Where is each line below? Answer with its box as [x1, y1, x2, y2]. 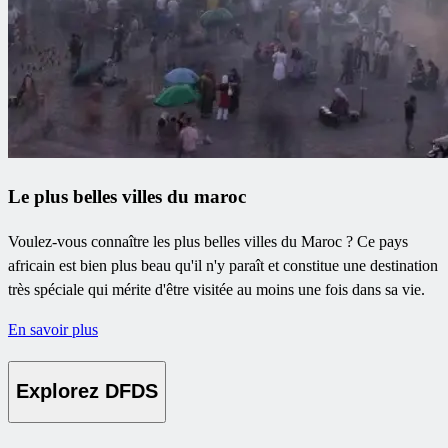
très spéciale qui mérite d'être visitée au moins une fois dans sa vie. [8, 280, 425, 298]
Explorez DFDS [16, 380, 158, 403]
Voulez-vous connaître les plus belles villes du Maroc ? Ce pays [8, 232, 408, 250]
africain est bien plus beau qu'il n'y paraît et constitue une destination [8, 256, 438, 274]
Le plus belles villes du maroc [8, 186, 246, 208]
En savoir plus [8, 320, 98, 338]
